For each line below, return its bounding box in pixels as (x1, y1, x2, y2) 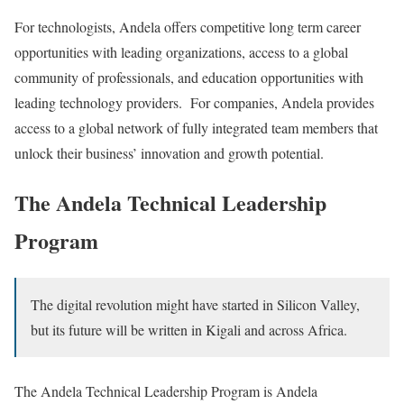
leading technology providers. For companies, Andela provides (14, 93, 374, 113)
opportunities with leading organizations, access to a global (14, 42, 348, 62)
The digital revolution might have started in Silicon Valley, (31, 295, 360, 315)
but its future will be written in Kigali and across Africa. (31, 320, 347, 340)
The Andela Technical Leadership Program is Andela (14, 381, 317, 401)
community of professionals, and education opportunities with (14, 68, 363, 87)
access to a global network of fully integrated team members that (14, 118, 378, 138)
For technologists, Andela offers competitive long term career (14, 17, 361, 37)
